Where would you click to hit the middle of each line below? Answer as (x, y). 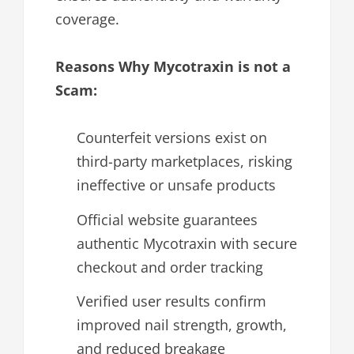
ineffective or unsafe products (176, 185)
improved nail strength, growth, (182, 325)
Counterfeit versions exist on (172, 138)
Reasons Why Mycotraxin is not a (173, 67)
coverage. (87, 19)
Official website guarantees (167, 219)
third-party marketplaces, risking (185, 162)
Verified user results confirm (171, 301)
